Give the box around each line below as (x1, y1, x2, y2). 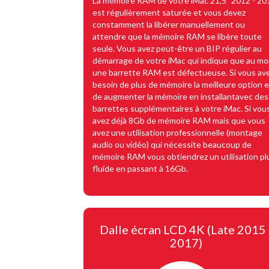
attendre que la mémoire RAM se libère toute (92, 31, 262, 41)
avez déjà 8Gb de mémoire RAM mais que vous (92, 115, 265, 125)
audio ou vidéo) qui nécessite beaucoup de (92, 139, 252, 150)
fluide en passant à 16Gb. (92, 163, 188, 174)
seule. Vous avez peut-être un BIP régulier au (92, 43, 262, 53)
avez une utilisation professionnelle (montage (92, 127, 262, 138)
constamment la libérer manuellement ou (92, 19, 245, 29)
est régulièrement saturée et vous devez (92, 7, 246, 17)
